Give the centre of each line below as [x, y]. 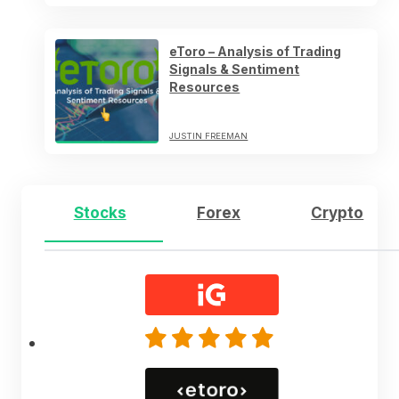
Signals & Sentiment [235, 69]
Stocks [100, 212]
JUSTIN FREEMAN [209, 135]
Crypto [338, 212]
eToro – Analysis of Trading [256, 51]
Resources [205, 86]
